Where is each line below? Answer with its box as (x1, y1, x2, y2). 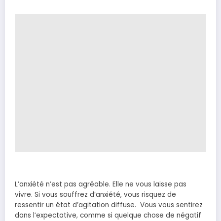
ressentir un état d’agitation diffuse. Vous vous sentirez (15, 200, 203, 210)
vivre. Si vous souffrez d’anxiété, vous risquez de (15, 190, 176, 200)
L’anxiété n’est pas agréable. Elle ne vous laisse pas (15, 180, 186, 189)
